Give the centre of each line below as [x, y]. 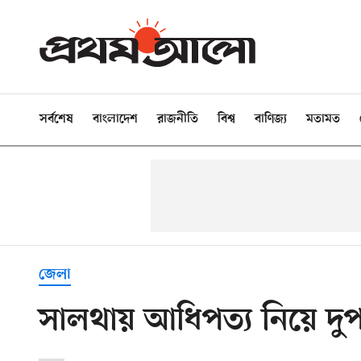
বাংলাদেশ [115, 119]
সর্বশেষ [56, 119]
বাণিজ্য [271, 119]
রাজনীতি [178, 119]
